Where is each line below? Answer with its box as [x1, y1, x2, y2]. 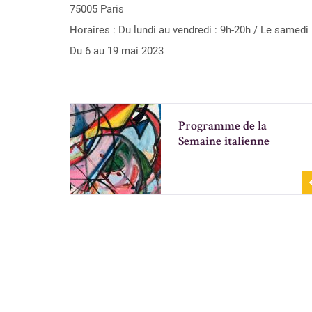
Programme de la [178, 120, 267, 133]
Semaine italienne [178, 136, 270, 148]
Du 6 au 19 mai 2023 [70, 45, 164, 57]
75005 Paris [70, 3, 124, 15]
